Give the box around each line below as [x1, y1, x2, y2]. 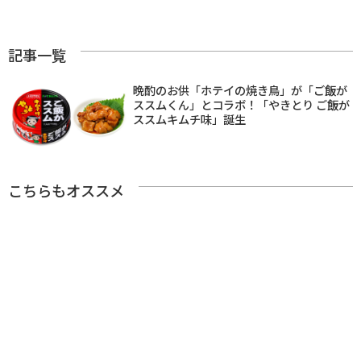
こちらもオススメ [8, 179, 124, 201]
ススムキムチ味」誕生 [133, 110, 246, 127]
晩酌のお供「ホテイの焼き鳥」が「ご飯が [133, 81, 347, 98]
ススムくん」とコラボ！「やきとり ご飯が [133, 95, 350, 113]
